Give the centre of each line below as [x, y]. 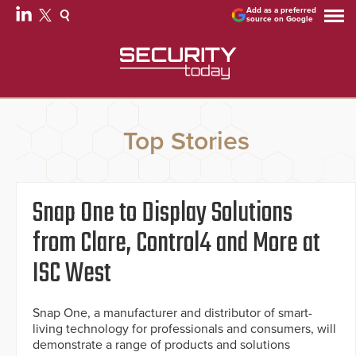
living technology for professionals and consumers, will [184, 329]
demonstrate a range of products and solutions [161, 345]
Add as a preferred [282, 10]
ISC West [72, 275]
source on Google [280, 19]
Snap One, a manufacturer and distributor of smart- [172, 313]
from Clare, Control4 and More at [176, 244]
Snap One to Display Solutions [163, 214]
